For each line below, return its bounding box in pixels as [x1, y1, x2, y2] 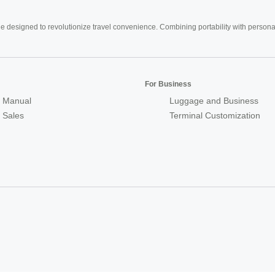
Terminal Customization [169, 110, 260, 120]
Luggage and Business [169, 95, 258, 106]
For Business [145, 79, 192, 88]
